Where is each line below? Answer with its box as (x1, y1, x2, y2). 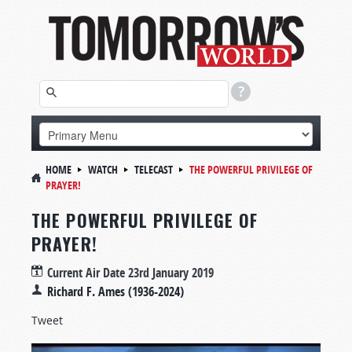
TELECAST (134, 162, 173, 177)
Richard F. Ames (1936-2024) (47, 283, 184, 300)
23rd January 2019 (128, 264, 214, 281)
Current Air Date (47, 264, 128, 281)
